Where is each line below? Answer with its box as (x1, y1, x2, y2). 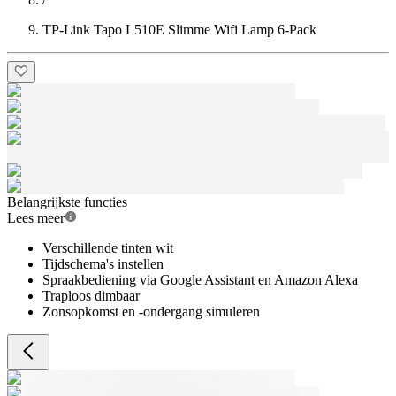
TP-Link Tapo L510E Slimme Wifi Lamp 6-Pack (42, 22, 316, 37)
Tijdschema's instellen (42, 256, 164, 271)
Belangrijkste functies (7, 194, 127, 209)
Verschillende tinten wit (42, 240, 173, 255)
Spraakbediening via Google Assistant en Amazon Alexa (42, 272, 358, 287)
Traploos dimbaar (42, 288, 140, 303)
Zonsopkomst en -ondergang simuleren (42, 304, 260, 319)
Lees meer (7, 210, 65, 225)
